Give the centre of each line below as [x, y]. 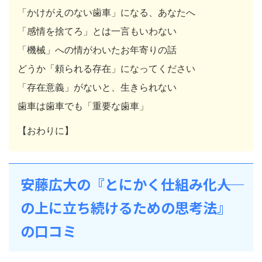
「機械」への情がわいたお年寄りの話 [97, 49]
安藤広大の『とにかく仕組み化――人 [126, 184]
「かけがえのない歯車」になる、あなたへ [106, 12]
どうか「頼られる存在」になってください [106, 68]
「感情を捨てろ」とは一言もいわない [97, 31]
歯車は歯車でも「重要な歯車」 [83, 106]
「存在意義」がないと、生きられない [97, 87]
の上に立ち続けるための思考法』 [126, 207]
